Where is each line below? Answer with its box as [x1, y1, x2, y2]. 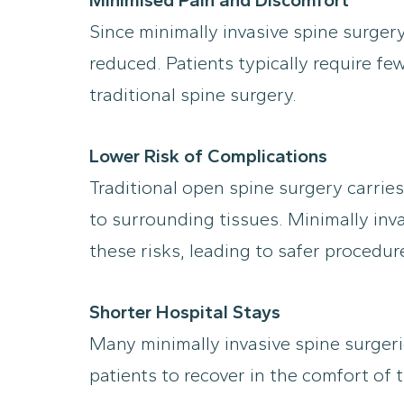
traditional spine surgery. [89, 83, 297, 106]
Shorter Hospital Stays [89, 300, 280, 324]
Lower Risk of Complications [89, 144, 327, 168]
